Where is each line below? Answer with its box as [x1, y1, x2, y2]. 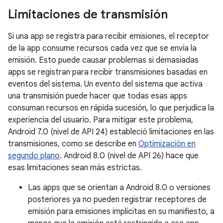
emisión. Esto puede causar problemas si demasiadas [8, 55, 199, 65]
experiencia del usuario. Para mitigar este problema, [8, 115, 193, 125]
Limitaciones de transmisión [8, 7, 168, 22]
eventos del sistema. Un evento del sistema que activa [8, 79, 203, 89]
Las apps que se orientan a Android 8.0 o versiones [28, 183, 211, 193]
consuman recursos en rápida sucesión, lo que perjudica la [8, 103, 214, 113]
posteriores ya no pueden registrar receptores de [28, 195, 207, 205]
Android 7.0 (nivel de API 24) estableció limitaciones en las [8, 127, 214, 137]
